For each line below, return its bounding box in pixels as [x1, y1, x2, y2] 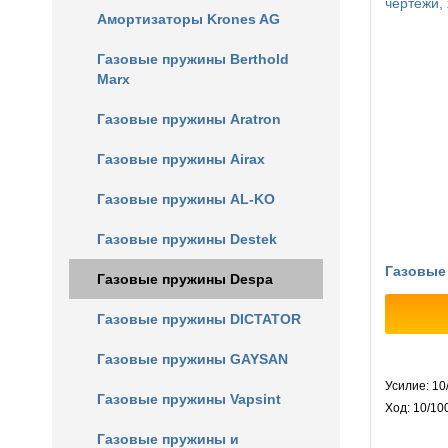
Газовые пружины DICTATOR [97, 311, 301, 327]
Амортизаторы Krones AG [97, 11, 280, 27]
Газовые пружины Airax [97, 151, 265, 167]
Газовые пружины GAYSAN [97, 351, 288, 367]
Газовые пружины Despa [97, 271, 273, 287]
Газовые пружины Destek [97, 231, 277, 247]
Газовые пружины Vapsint [97, 391, 281, 407]
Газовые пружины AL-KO [97, 191, 275, 207]
